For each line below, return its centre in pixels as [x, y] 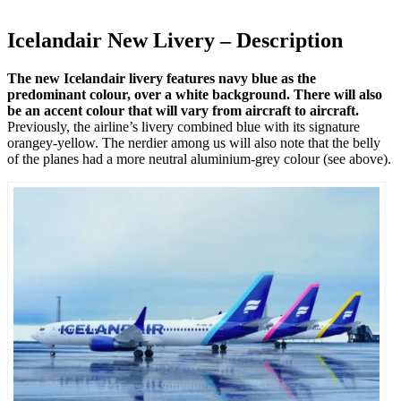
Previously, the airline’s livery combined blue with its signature [183, 127]
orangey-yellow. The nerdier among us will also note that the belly [194, 143]
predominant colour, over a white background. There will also [195, 95]
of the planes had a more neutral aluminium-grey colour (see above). [199, 159]
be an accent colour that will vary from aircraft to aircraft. [183, 111]
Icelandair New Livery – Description [175, 41]
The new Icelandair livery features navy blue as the [162, 79]
